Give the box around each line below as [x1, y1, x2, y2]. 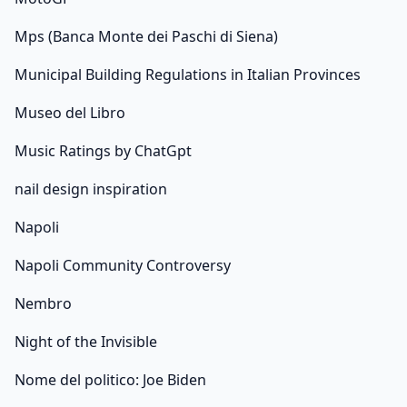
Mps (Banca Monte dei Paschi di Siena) [15, 26, 278, 47]
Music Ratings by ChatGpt [15, 141, 192, 162]
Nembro [15, 293, 72, 314]
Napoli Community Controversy [15, 255, 231, 276]
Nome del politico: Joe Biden [15, 370, 206, 391]
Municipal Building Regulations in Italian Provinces [15, 65, 361, 85]
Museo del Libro [15, 103, 125, 124]
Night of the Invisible [15, 332, 157, 352]
